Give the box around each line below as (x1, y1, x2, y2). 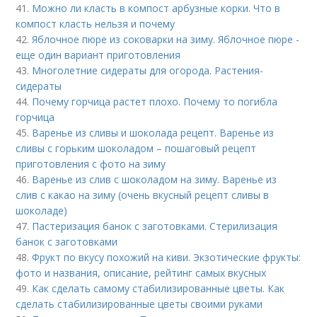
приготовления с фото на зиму (16, 157, 166, 171)
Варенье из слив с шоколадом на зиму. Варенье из (32, 173, 277, 186)
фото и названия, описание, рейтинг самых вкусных (16, 266, 267, 279)
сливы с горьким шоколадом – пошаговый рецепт (16, 142, 257, 155)
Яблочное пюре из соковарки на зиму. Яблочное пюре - (32, 33, 300, 46)
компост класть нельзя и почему (16, 17, 175, 30)
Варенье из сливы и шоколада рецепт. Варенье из (32, 126, 275, 139)
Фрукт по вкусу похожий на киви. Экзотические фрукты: (32, 250, 301, 264)
